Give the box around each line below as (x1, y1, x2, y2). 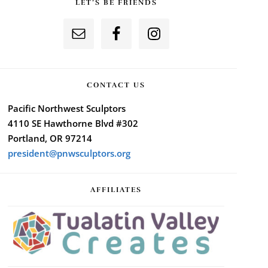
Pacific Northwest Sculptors (7, 102, 126, 115)
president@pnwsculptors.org (7, 147, 130, 160)
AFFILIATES (90, 185, 142, 194)
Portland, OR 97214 (7, 132, 92, 145)
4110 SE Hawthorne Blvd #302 (7, 117, 138, 130)
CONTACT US (87, 81, 145, 90)
